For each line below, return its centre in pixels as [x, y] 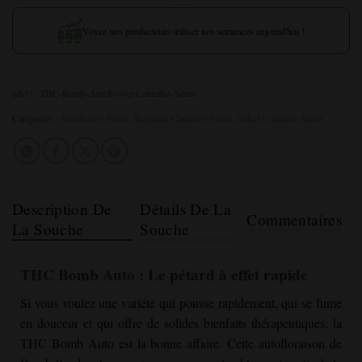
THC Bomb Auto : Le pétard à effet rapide [164, 275]
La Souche [48, 229]
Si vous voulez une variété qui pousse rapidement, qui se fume [181, 302]
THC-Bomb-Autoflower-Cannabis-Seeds [118, 93]
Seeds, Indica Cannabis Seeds [266, 118]
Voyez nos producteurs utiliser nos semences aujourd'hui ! [194, 31]
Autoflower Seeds [95, 118]
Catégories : [36, 118]
